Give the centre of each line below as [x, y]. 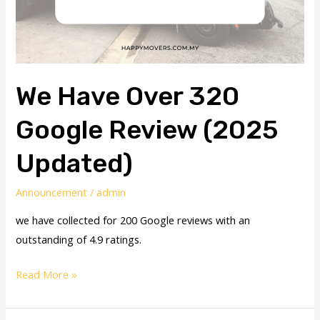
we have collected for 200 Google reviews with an [133, 220]
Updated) [75, 163]
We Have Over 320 [128, 96]
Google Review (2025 [147, 129]
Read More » [47, 274]
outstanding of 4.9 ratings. [79, 239]
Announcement [52, 192]
